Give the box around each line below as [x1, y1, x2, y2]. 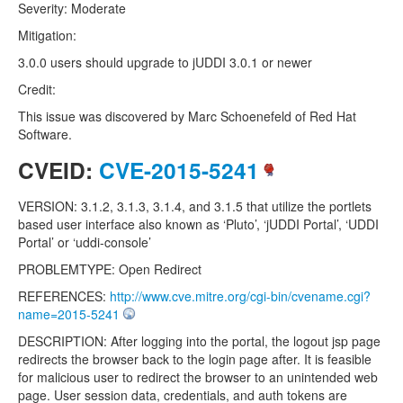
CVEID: [18, 154, 99, 186]
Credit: [18, 80, 56, 98]
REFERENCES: [18, 287, 110, 305]
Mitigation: [18, 26, 76, 44]
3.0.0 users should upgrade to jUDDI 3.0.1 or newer [18, 53, 312, 71]
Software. [18, 125, 72, 143]
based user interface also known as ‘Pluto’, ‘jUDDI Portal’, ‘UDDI [18, 215, 379, 233]
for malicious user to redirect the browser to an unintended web [18, 368, 378, 386]
